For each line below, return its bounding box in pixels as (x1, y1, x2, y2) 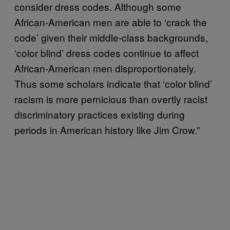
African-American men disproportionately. (14, 61, 196, 75)
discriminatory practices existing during (14, 107, 185, 121)
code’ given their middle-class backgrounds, (14, 30, 208, 44)
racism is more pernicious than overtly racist (14, 91, 207, 106)
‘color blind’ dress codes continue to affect (14, 45, 199, 60)
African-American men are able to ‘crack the (14, 14, 207, 29)
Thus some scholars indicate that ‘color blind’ (14, 76, 212, 90)
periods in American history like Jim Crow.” (14, 122, 200, 137)
